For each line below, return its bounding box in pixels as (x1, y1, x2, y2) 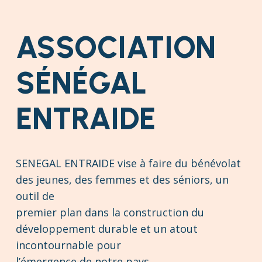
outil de (16, 189, 54, 204)
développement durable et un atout (16, 222, 198, 236)
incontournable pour (16, 238, 121, 253)
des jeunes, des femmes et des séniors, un (16, 173, 229, 187)
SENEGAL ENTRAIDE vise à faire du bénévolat (16, 156, 241, 171)
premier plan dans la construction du (16, 205, 204, 220)
